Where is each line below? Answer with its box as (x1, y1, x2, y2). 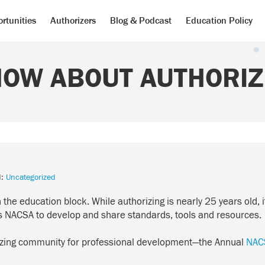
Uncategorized (6, 173, 56, 182)
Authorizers (50, 14, 96, 27)
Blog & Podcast (109, 14, 172, 27)
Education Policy (185, 14, 253, 27)
